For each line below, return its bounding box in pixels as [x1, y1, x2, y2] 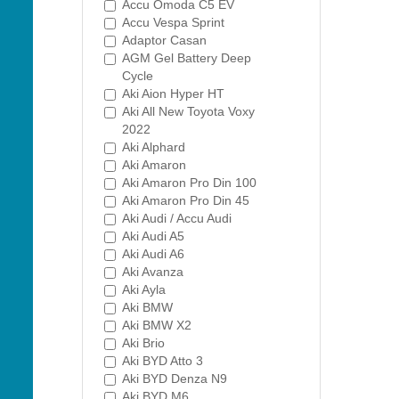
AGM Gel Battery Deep [122, 51, 251, 65]
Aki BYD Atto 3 [122, 354, 203, 368]
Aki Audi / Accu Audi [122, 211, 232, 225]
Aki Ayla [122, 282, 166, 297]
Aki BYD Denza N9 [122, 371, 227, 386]
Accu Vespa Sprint [122, 15, 224, 29]
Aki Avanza [122, 265, 183, 279]
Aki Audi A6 [122, 247, 184, 261]
